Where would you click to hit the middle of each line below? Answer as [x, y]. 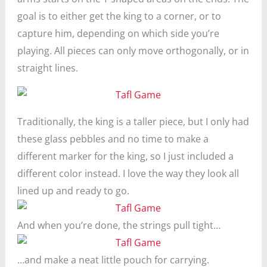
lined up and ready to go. [73, 191]
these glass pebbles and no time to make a [113, 139]
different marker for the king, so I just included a [125, 156]
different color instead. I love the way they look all [128, 173]
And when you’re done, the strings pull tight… [119, 225]
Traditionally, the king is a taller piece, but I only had [133, 122]
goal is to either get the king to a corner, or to [119, 16]
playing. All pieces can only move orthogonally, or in [133, 51]
